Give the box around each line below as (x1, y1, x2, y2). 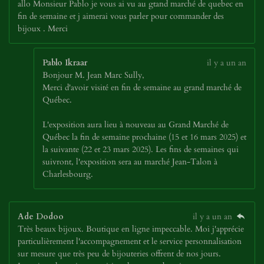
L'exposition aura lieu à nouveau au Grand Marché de (42, 119, 229, 130)
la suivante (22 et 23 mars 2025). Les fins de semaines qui (42, 144, 239, 155)
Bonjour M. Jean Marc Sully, (42, 70, 144, 81)
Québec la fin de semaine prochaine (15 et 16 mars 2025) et (42, 131, 246, 143)
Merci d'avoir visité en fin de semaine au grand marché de (42, 82, 242, 93)
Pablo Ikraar (42, 57, 87, 68)
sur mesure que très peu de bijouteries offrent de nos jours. (18, 248, 221, 259)
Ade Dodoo (18, 211, 64, 222)
